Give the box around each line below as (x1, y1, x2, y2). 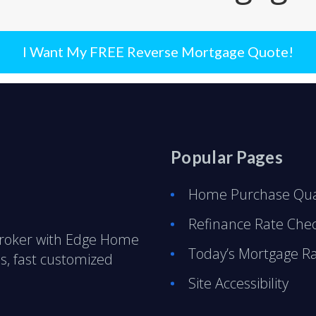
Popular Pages (171, 146, 283, 167)
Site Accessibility (188, 273, 288, 293)
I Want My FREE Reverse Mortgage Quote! (23, 42, 293, 60)
